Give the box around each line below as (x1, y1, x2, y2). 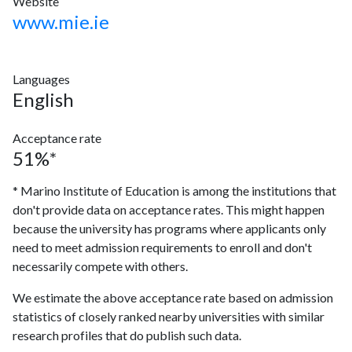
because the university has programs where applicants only (13, 221, 326, 236)
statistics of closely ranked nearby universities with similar (13, 309, 324, 324)
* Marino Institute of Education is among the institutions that (13, 183, 336, 198)
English (13, 88, 74, 111)
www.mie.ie (13, 10, 109, 33)
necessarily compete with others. (13, 258, 188, 273)
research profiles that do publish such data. (13, 328, 241, 343)
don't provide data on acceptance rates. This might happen (13, 202, 324, 217)
